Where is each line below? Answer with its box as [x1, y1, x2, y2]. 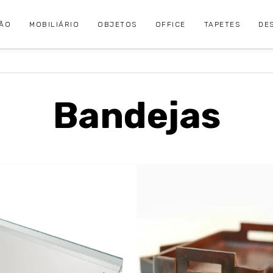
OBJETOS [97, 19, 137, 29]
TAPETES [204, 19, 240, 29]
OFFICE [155, 19, 186, 29]
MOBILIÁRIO [29, 19, 79, 29]
